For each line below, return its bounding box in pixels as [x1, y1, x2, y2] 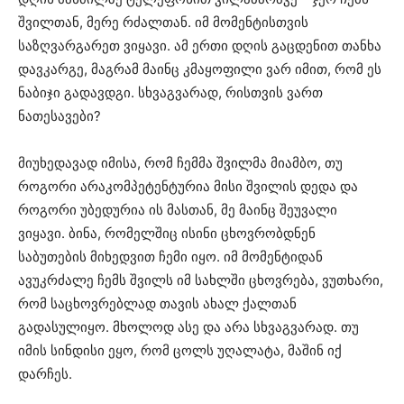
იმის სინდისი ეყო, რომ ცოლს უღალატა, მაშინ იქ [18, 341, 342, 359]
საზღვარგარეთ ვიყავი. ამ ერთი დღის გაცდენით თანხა [18, 36, 381, 54]
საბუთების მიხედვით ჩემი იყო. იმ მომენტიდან [18, 247, 323, 265]
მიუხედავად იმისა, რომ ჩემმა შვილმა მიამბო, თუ [18, 153, 343, 171]
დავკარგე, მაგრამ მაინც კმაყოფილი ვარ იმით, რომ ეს [18, 60, 381, 78]
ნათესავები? [18, 106, 101, 124]
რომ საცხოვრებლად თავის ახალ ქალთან [18, 294, 297, 312]
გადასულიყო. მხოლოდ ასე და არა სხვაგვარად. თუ [18, 317, 359, 335]
